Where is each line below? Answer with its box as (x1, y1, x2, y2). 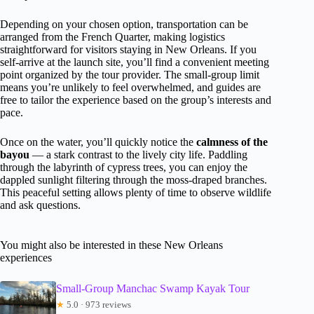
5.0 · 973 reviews (64, 299, 131, 310)
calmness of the (196, 135, 268, 148)
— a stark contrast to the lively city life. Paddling (29, 148, 247, 161)
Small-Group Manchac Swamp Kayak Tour (56, 282, 250, 294)
